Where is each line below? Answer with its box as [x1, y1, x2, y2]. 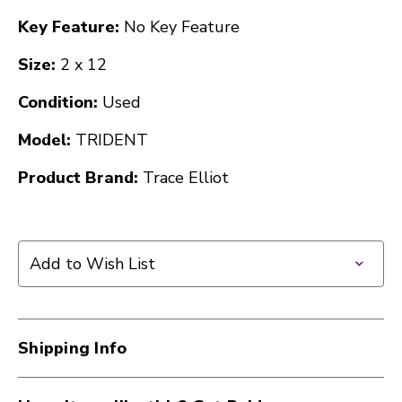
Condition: [18, 91, 98, 113]
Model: [18, 128, 71, 151]
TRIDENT [75, 128, 148, 151]
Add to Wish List [30, 252, 155, 275]
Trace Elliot [143, 166, 229, 188]
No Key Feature [124, 15, 240, 38]
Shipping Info [18, 336, 127, 359]
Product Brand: [18, 166, 138, 188]
